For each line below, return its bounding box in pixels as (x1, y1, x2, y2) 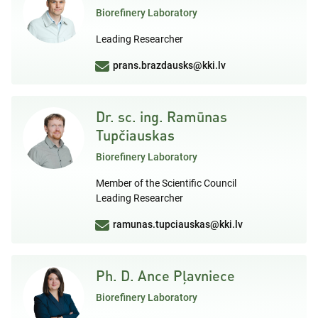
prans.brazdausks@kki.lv (113, 59, 226, 71)
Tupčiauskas (96, 126, 175, 143)
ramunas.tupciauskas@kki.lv (113, 218, 243, 230)
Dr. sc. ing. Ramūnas (96, 107, 227, 125)
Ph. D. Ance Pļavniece (96, 266, 235, 284)
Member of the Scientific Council (96, 177, 236, 189)
